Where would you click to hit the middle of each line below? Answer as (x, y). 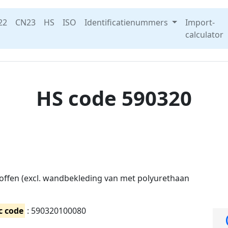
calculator (204, 35)
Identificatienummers (127, 22)
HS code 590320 (114, 98)
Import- (200, 22)
